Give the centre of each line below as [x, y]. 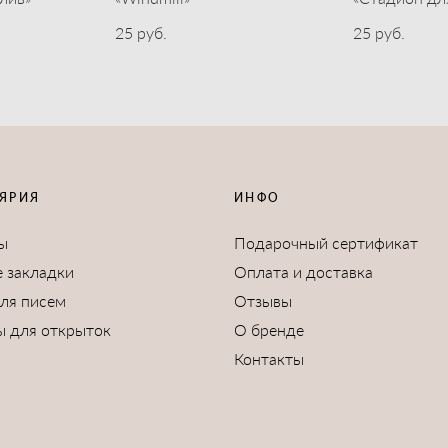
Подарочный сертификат [325, 242]
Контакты [268, 358]
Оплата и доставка [303, 271]
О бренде [268, 329]
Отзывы [262, 300]
